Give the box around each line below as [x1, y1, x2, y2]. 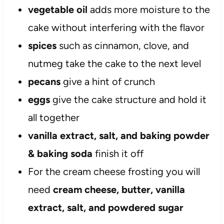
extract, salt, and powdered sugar [27, 201, 183, 213]
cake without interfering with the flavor [27, 21, 204, 33]
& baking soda [27, 147, 92, 159]
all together [27, 111, 79, 123]
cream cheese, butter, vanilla [52, 183, 185, 195]
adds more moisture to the [87, 3, 210, 15]
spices [27, 39, 56, 51]
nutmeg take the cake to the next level [27, 57, 201, 69]
